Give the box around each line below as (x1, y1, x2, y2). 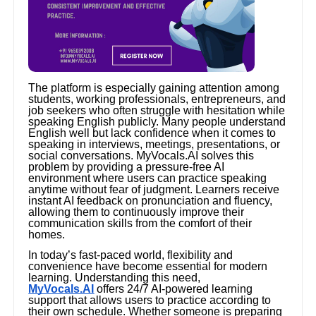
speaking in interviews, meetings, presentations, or (28, 138, 281, 151)
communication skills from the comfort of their (28, 217, 253, 230)
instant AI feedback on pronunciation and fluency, (28, 195, 273, 207)
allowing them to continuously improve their (28, 206, 245, 219)
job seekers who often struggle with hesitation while (28, 104, 286, 117)
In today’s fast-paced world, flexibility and (28, 249, 233, 262)
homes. (28, 229, 66, 241)
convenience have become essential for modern (28, 260, 268, 273)
